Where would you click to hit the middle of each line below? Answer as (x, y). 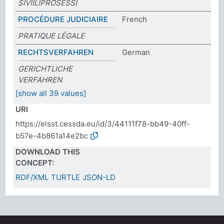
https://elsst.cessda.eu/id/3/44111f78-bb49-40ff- (103, 123)
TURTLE (66, 177)
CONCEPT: (35, 162)
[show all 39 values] (51, 93)
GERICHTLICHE (45, 68)
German (136, 52)
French (134, 19)
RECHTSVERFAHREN (56, 52)
